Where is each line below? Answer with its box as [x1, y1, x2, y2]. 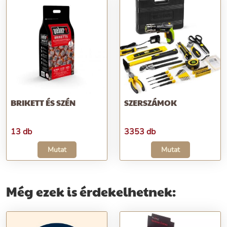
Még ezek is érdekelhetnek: [6, 182, 176, 200]
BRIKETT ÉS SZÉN [11, 97, 75, 108]
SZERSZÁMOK [124, 97, 177, 108]
